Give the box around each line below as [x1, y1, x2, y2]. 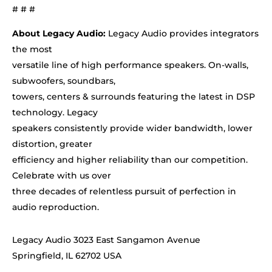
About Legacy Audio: [12, 28, 108, 39]
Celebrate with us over [12, 170, 111, 182]
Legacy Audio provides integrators [108, 28, 259, 39]
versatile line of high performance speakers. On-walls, [12, 59, 248, 71]
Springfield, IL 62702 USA [12, 250, 121, 262]
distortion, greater [12, 138, 92, 150]
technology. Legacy [12, 107, 98, 118]
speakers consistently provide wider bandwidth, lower [12, 123, 253, 134]
